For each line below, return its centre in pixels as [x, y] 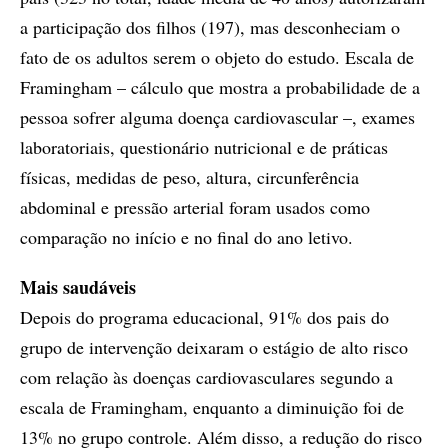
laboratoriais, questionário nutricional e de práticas [204, 146]
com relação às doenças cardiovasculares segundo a [206, 376]
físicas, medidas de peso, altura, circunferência [189, 176]
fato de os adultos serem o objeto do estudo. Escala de [217, 56]
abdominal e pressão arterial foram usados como [195, 206]
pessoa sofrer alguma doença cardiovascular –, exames [217, 116]
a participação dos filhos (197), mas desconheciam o [210, 26]
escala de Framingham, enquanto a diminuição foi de [212, 406]
